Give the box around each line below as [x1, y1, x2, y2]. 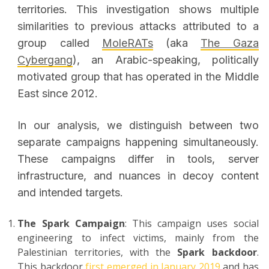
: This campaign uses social [124, 217, 259, 231]
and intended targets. [17, 186, 124, 199]
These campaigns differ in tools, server [17, 153, 259, 166]
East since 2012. [17, 87, 98, 100]
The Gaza [201, 37, 259, 50]
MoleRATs [101, 37, 153, 50]
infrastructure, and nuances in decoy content [17, 169, 259, 183]
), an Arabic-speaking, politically [73, 53, 259, 67]
